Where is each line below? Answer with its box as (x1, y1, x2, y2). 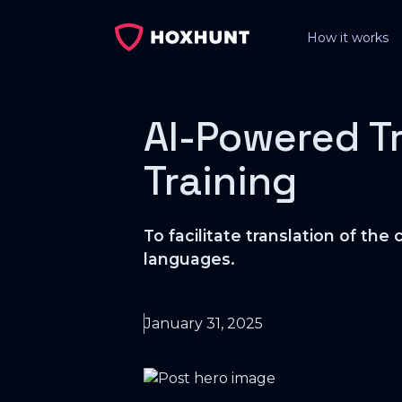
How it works (306, 29, 389, 46)
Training (144, 155, 297, 206)
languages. (144, 249, 235, 268)
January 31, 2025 (144, 314, 263, 332)
